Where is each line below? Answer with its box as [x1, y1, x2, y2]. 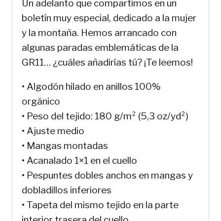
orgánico [22, 96, 60, 108]
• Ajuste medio [22, 125, 84, 137]
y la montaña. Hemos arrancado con [22, 27, 177, 39]
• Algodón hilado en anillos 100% [22, 81, 161, 93]
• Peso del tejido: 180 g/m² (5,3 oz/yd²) [22, 110, 188, 122]
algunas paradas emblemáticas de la [22, 42, 179, 54]
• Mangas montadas [22, 140, 108, 152]
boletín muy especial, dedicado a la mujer [22, 12, 196, 24]
